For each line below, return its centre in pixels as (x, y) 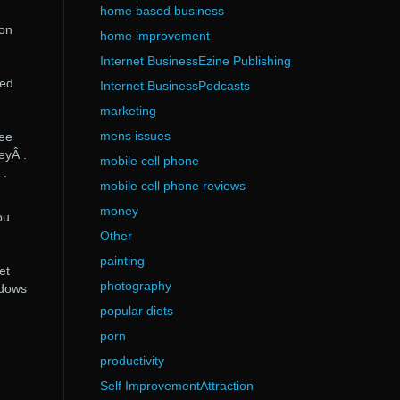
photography (135, 286)
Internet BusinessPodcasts (175, 86)
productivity (132, 361)
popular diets (136, 311)
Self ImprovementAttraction (176, 386)
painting (122, 261)
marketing (128, 111)
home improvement (154, 36)
